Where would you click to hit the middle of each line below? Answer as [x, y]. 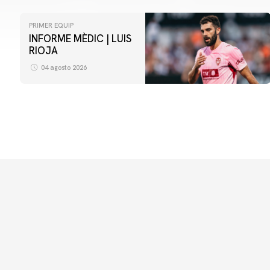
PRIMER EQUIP [51, 26]
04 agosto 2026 [63, 68]
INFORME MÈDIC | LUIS [80, 39]
